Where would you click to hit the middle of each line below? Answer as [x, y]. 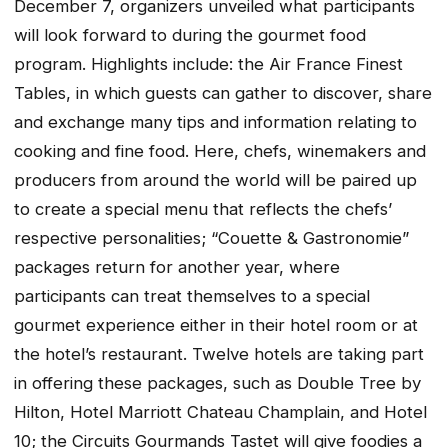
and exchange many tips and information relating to [215, 122]
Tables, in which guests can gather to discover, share [223, 93]
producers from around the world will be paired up [215, 180]
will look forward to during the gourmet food [190, 35]
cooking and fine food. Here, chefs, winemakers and [220, 151]
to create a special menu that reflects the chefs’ [203, 209]
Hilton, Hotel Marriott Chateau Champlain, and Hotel [220, 412]
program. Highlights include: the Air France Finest [208, 64]
